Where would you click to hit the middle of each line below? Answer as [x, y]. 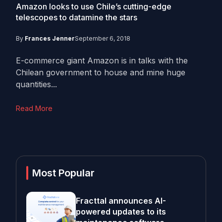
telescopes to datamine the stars [77, 17]
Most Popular [63, 173]
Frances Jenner [50, 38]
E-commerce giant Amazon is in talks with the [102, 60]
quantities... [36, 84]
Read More [34, 108]
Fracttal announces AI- [121, 201]
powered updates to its [121, 212]
